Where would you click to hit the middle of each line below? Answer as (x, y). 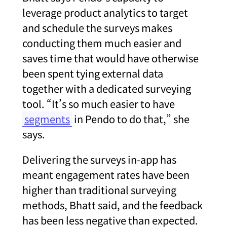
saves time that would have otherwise (110, 58)
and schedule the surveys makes (97, 27)
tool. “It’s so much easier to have (99, 103)
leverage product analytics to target (105, 12)
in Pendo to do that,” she (131, 119)
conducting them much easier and (102, 43)
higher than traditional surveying (99, 190)
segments (47, 119)
